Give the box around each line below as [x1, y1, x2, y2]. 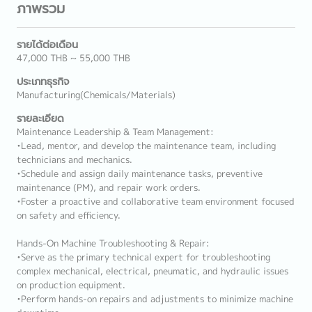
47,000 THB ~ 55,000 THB [17, 52, 130, 64]
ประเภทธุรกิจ [17, 75, 69, 88]
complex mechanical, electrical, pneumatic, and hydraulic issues [17, 265, 288, 277]
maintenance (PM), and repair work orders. [17, 181, 201, 194]
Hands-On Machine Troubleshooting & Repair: [17, 237, 210, 249]
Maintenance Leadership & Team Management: [17, 125, 214, 138]
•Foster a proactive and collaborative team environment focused [17, 195, 295, 208]
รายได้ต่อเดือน [17, 38, 78, 52]
